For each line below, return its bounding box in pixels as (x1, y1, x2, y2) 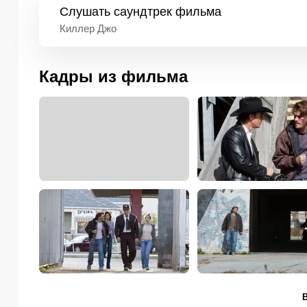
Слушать (60, 5, 110, 19)
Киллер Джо (60, 23, 116, 35)
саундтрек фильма (110, 5, 221, 19)
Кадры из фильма (39, 66, 188, 86)
